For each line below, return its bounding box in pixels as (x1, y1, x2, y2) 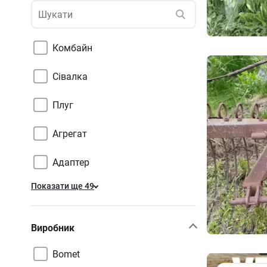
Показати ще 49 (31, 181, 94, 191)
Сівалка (52, 70, 88, 82)
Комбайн (52, 42, 92, 54)
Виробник (31, 222, 74, 234)
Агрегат (52, 128, 87, 139)
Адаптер (52, 156, 89, 168)
